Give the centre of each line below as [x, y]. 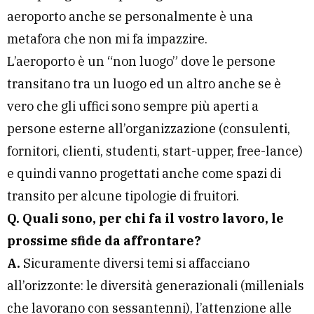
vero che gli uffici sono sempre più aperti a [133, 107]
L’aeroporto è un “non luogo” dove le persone [141, 62]
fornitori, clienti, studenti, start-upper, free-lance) [155, 151]
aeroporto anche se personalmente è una [130, 17]
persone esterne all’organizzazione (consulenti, [149, 129]
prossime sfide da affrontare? [104, 241]
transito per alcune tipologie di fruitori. [123, 196]
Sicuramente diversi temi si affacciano [136, 264]
